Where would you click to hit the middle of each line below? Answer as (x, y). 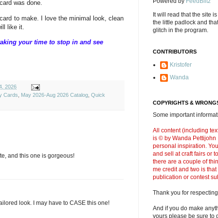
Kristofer (181, 65)
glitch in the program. (181, 30)
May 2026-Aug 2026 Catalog (54, 95)
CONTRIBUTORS (175, 52)
